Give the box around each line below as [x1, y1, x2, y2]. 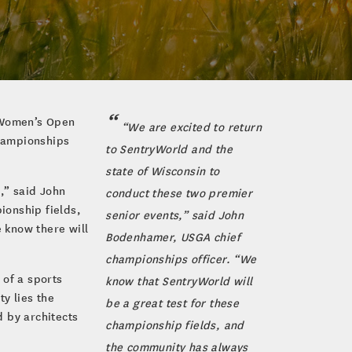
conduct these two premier [105, 185, 253, 200]
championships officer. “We [105, 251, 257, 266]
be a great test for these [105, 295, 240, 310]
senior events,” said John [105, 207, 244, 222]
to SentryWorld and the [105, 141, 233, 156]
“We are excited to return [121, 119, 262, 134]
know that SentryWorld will [105, 273, 253, 288]
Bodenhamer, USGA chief [105, 229, 240, 244]
